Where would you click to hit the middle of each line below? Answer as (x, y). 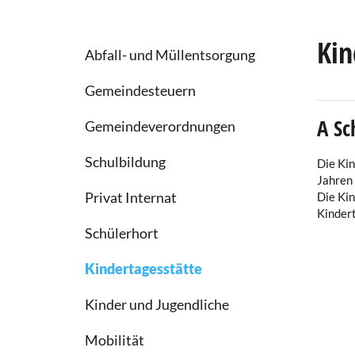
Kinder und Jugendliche (157, 304)
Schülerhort (122, 233)
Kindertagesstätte (143, 269)
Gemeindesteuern (140, 90)
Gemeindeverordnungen (160, 126)
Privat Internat (131, 197)
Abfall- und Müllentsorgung (170, 55)
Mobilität (115, 340)
